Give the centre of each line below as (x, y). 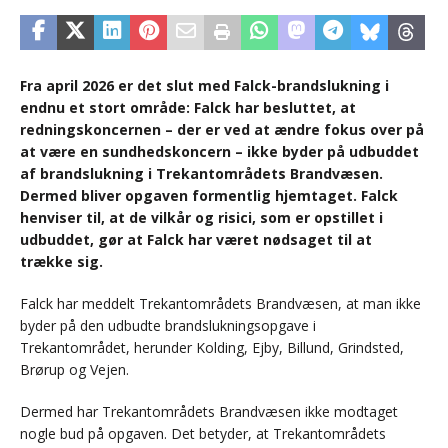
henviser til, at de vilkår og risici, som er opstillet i (201, 218)
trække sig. (61, 262)
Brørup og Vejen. (74, 370)
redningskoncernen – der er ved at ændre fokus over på (222, 130)
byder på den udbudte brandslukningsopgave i (168, 326)
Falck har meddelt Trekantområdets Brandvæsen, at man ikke (220, 304)
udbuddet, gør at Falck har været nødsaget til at (196, 240)
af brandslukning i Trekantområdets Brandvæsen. (201, 174)
